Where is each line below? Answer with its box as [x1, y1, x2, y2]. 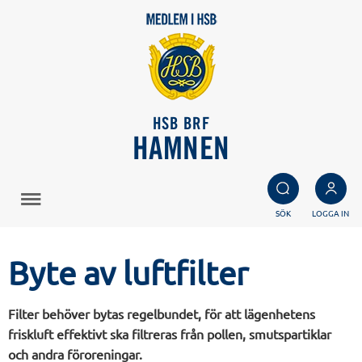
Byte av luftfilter [8, 254, 248, 292]
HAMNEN [132, 137, 230, 165]
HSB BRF [152, 117, 210, 133]
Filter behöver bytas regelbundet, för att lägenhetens [8, 305, 315, 322]
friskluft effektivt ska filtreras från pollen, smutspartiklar [8, 326, 331, 342]
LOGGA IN [312, 207, 349, 219]
